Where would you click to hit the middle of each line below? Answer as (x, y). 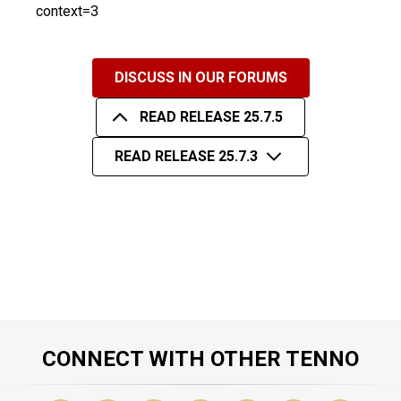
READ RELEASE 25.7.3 (187, 157)
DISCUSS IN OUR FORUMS (200, 78)
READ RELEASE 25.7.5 (211, 117)
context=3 (68, 11)
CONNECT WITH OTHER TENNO (200, 358)
